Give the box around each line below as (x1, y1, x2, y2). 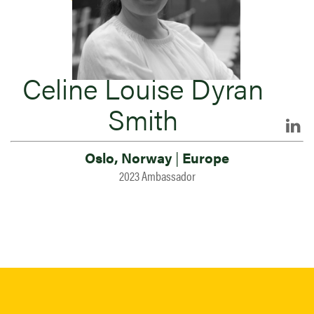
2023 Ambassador (118, 167, 196, 184)
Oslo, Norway (85, 147, 175, 168)
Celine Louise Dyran (22, 68, 264, 108)
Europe (179, 147, 229, 168)
